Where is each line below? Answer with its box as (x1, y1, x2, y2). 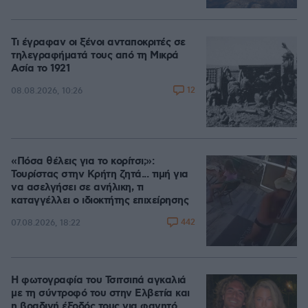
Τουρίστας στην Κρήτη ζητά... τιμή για (11, 168, 188, 181)
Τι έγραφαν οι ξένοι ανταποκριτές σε (11, 36, 186, 49)
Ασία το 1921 (11, 62, 69, 76)
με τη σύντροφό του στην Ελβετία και (11, 287, 190, 300)
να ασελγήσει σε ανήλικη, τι (11, 181, 144, 195)
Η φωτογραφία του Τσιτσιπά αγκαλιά (11, 274, 186, 287)
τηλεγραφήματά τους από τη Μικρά (11, 49, 179, 63)
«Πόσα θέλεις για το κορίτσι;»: (11, 155, 154, 168)
